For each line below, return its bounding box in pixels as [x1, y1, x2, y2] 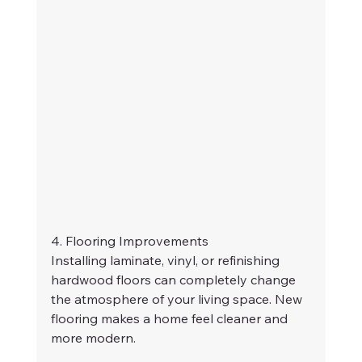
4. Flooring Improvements [50, 232, 208, 249]
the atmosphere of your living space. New [50, 290, 305, 307]
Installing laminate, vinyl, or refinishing [50, 251, 283, 268]
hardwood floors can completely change [50, 271, 299, 288]
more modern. [50, 329, 136, 346]
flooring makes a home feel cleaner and [50, 309, 291, 326]
